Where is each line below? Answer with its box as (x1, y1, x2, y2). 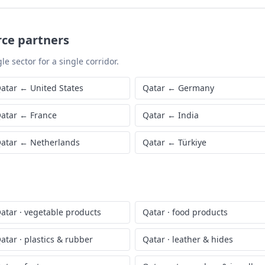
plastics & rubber (24, 234, 93, 245)
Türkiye (178, 137, 206, 148)
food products (172, 206, 228, 218)
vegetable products (24, 206, 101, 218)
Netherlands (30, 137, 80, 148)
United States (30, 82, 83, 93)
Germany (178, 82, 214, 93)
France (30, 109, 57, 121)
